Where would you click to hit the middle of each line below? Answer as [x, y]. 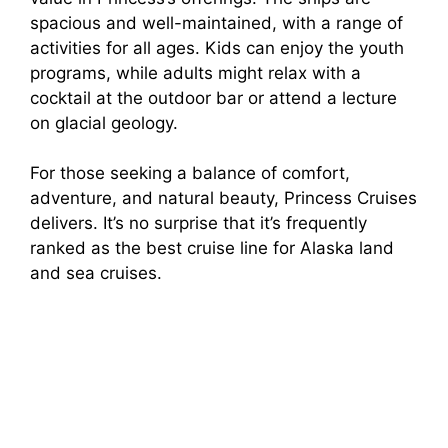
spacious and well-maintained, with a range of [216, 22]
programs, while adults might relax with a [195, 72]
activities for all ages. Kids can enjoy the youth [217, 47]
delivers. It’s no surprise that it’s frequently [198, 223]
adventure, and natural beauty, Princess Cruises [223, 198]
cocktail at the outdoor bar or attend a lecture [213, 97]
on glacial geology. [104, 122]
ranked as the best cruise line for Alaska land [212, 248]
